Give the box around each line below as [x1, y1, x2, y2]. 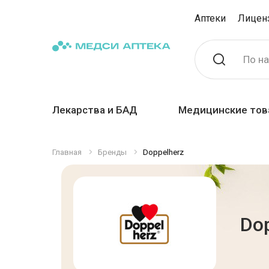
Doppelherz [143, 148, 184, 157]
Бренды [98, 148, 127, 157]
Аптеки [195, 13, 226, 24]
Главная [52, 148, 82, 157]
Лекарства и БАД [52, 104, 138, 116]
